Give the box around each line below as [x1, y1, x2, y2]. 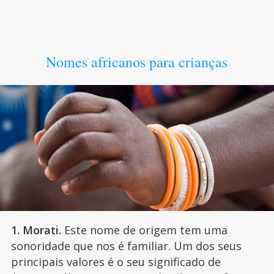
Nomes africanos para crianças [46, 51, 228, 72]
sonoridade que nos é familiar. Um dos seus [10, 239, 242, 254]
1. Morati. [10, 223, 61, 238]
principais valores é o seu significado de [10, 254, 221, 270]
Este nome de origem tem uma [61, 223, 228, 238]
